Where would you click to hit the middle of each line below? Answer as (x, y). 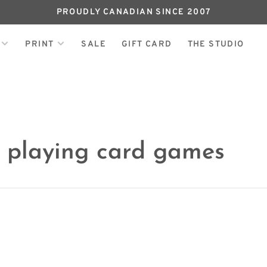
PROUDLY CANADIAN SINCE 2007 (133, 12)
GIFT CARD (147, 44)
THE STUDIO (216, 44)
